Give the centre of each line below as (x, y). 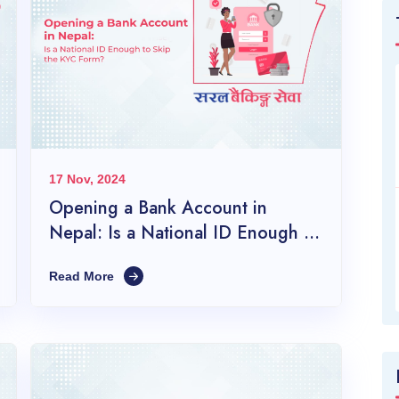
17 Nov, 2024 (87, 179)
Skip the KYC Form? (130, 258)
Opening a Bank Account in (158, 208)
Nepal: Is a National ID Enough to (184, 233)
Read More (83, 277)
